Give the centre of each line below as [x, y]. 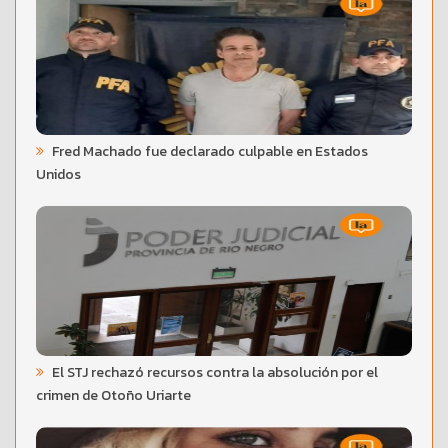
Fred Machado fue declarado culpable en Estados [208, 151]
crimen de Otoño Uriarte [113, 395]
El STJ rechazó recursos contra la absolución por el [213, 372]
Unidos [58, 174]
